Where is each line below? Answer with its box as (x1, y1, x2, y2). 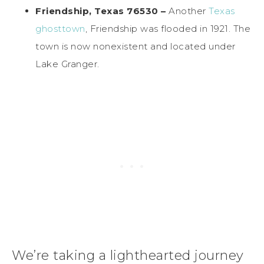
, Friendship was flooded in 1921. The (85, 22, 250, 34)
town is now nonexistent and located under (35, 40, 236, 52)
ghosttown (35, 22, 85, 34)
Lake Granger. (35, 58, 102, 70)
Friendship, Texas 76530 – (35, 5, 169, 16)
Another (169, 5, 209, 16)
